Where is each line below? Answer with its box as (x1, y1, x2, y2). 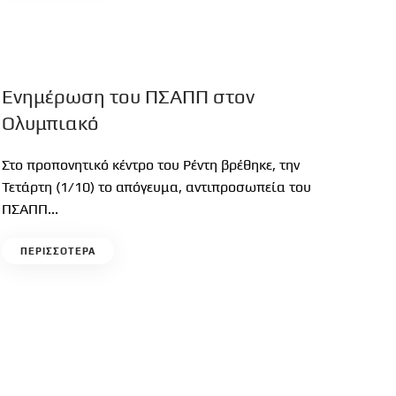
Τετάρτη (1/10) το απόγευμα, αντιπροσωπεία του (2, 179, 312, 195)
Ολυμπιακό (2, 111, 100, 134)
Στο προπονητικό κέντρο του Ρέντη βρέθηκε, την (2, 156, 301, 173)
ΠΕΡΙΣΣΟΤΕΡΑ (20, 246, 96, 256)
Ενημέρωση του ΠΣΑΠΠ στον (2, 85, 255, 108)
